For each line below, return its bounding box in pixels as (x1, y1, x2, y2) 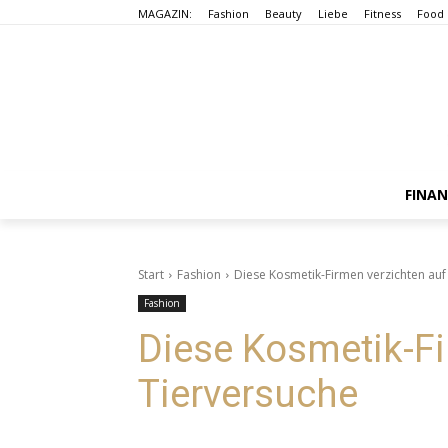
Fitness (364, 5, 401, 21)
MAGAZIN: (138, 5, 192, 21)
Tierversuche (138, 371, 358, 416)
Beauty (265, 5, 302, 21)
